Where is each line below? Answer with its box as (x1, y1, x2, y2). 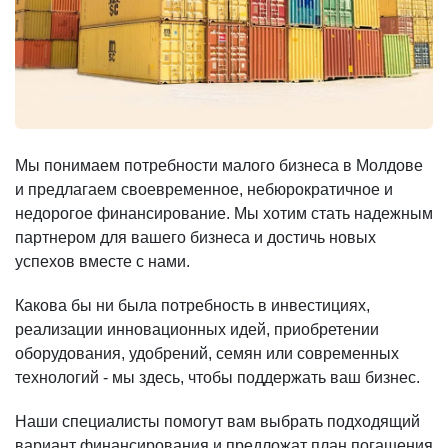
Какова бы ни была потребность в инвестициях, (15, 297, 370, 314)
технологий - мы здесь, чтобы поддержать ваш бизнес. (15, 369, 420, 386)
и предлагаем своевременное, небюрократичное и (15, 181, 393, 198)
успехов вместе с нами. (15, 253, 190, 270)
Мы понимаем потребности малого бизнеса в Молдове (15, 157, 423, 174)
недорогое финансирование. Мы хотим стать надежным (15, 205, 433, 222)
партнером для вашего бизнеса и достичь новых (15, 229, 376, 246)
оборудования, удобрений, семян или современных (15, 345, 399, 362)
